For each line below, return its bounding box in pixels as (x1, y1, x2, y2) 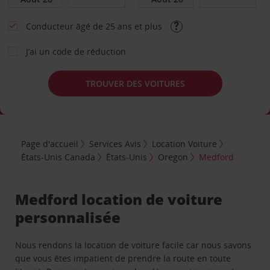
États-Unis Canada (21, 151, 96, 163)
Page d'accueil (21, 137, 79, 149)
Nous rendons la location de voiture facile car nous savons (15, 239, 252, 251)
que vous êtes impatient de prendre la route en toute (15, 252, 231, 264)
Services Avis (89, 137, 142, 149)
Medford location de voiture (15, 189, 223, 209)
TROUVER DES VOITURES (85, 77, 185, 89)
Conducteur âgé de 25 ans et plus (25, 20, 165, 32)
